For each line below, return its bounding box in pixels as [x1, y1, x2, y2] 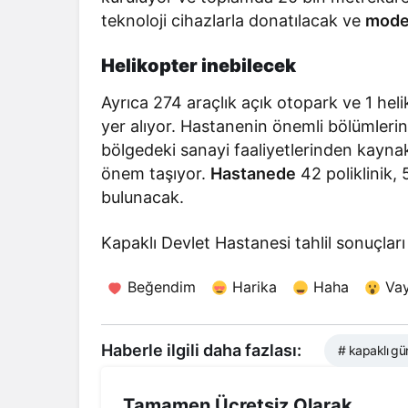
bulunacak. [101, 187, 184, 207]
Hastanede [210, 163, 297, 183]
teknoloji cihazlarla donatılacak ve [101, 10, 366, 30]
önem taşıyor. [101, 163, 211, 183]
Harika [232, 277, 277, 296]
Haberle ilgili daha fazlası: [101, 341, 301, 361]
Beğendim [127, 277, 196, 296]
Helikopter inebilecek [101, 54, 296, 76]
